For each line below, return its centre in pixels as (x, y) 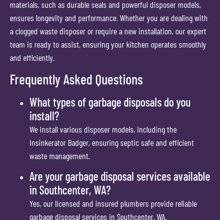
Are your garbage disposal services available (120, 176)
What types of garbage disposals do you (110, 102)
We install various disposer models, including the (103, 129)
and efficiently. (32, 57)
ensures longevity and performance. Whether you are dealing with (109, 17)
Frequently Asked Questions (76, 79)
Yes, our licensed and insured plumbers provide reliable (113, 204)
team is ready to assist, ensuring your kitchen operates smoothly (108, 44)
